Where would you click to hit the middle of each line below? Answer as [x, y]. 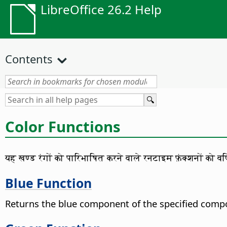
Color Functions [63, 126]
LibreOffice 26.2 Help [101, 9]
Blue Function [48, 183]
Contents [29, 59]
